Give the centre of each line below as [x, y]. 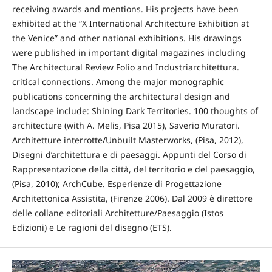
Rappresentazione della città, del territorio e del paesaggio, [133, 169]
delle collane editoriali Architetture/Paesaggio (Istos [117, 213]
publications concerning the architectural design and [121, 97]
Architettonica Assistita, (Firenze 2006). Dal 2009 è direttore [132, 199]
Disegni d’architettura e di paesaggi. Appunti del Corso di [129, 155]
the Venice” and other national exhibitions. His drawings [127, 38]
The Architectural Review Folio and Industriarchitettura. [125, 67]
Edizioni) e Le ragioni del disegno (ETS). [92, 228]
